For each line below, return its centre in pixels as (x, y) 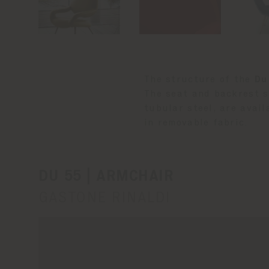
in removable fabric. (196, 123)
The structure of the (199, 80)
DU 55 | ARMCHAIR (106, 177)
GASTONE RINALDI (104, 198)
